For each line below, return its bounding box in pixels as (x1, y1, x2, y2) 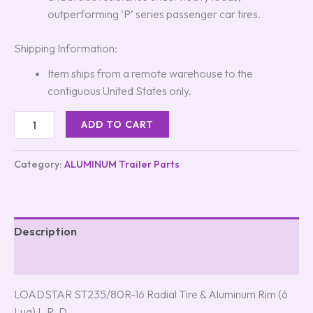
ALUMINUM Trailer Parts (64, 157, 180, 170)
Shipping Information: (14, 41, 117, 56)
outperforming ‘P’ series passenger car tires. (48, 7, 261, 22)
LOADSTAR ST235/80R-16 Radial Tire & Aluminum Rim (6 (14, 286, 288, 301)
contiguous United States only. (48, 84, 191, 99)
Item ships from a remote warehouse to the (48, 66, 253, 81)
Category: (14, 157, 64, 170)
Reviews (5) (14, 252, 73, 267)
